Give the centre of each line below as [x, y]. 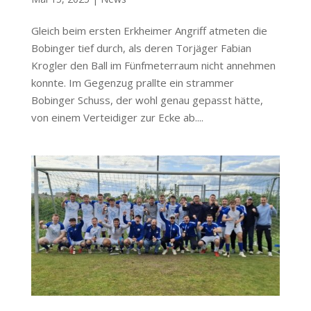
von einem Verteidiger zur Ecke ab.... [117, 118]
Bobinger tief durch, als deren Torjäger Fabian [141, 48]
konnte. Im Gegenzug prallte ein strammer [132, 83]
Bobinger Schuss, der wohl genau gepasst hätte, [147, 100]
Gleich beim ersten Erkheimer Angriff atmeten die [149, 31]
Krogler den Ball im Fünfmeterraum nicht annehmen [153, 66]
